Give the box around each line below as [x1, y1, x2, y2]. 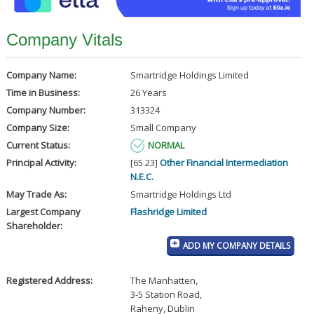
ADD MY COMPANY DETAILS [183, 240, 292, 252]
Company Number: [6, 104, 86, 117]
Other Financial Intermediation [159, 156, 288, 170]
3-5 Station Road [130, 288, 200, 301]
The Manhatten [130, 274, 196, 287]
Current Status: [6, 139, 70, 152]
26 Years [130, 86, 167, 100]
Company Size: [6, 121, 69, 135]
